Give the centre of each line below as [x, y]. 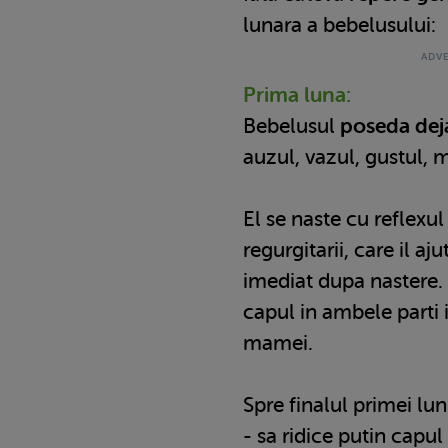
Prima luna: [297, 94]
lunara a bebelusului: [339, 24]
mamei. [278, 342]
